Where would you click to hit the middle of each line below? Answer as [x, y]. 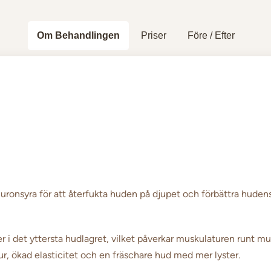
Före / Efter [211, 35]
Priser [153, 35]
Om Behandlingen [78, 35]
